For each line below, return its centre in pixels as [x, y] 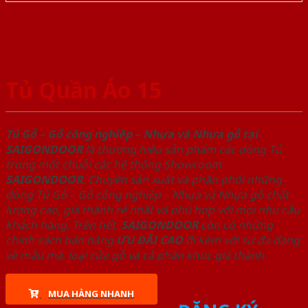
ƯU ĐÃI [136, 240]
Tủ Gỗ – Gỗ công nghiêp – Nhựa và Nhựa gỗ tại [132, 134]
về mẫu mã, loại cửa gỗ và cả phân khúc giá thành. [136, 255]
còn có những [235, 225]
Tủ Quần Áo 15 [84, 89]
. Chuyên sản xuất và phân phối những [182, 180]
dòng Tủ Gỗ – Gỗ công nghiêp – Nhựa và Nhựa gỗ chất [147, 195]
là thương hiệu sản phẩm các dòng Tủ [182, 150]
